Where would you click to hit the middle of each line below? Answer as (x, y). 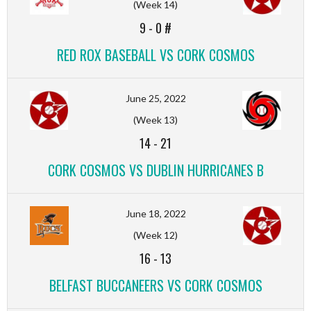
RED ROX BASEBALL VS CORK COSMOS (155, 54)
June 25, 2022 (155, 98)
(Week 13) (155, 119)
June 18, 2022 (155, 213)
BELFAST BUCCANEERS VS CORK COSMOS (155, 285)
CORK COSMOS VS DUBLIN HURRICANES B (155, 170)
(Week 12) (155, 235)
